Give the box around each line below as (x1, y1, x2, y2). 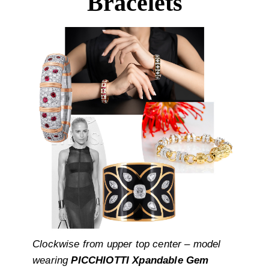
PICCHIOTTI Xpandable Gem (71, 255, 209, 267)
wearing (32, 255, 71, 267)
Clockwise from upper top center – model (32, 238, 221, 250)
